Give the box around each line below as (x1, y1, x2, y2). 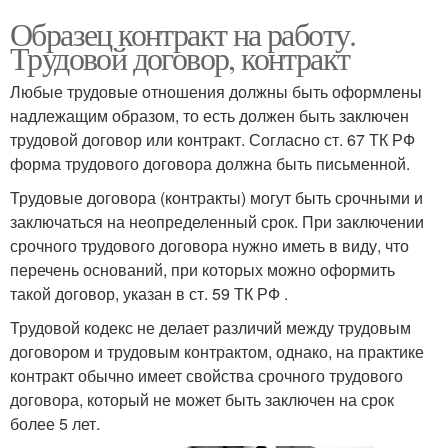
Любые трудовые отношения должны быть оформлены (10, 80, 422, 103)
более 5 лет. (10, 412, 100, 435)
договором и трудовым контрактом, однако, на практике (10, 340, 424, 363)
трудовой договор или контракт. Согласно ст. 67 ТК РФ (10, 128, 415, 151)
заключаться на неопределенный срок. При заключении (10, 210, 424, 233)
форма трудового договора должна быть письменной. (10, 152, 410, 175)
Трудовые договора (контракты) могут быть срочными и (10, 186, 423, 209)
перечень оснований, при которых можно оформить (10, 258, 395, 281)
